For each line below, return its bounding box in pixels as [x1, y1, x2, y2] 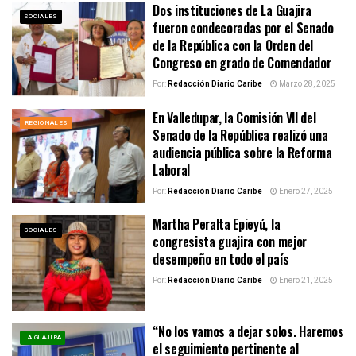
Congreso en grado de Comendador [153, 52, 331, 72]
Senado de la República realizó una [153, 125, 328, 145]
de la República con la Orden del [153, 35, 313, 55]
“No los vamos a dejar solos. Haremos [153, 321, 344, 341]
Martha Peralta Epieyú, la [153, 215, 281, 234]
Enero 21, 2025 [277, 275, 334, 287]
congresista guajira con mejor [153, 232, 307, 252]
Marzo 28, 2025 [277, 78, 336, 90]
